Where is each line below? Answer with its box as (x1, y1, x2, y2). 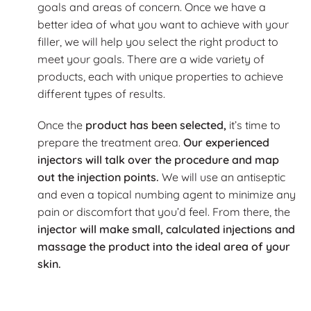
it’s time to (226, 117, 280, 132)
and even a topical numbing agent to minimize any (37, 187, 296, 201)
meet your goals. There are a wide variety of (37, 51, 264, 66)
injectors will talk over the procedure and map (37, 152, 279, 167)
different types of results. (37, 86, 165, 101)
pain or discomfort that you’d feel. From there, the (37, 204, 290, 219)
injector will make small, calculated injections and (37, 221, 295, 236)
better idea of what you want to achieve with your (37, 17, 289, 31)
